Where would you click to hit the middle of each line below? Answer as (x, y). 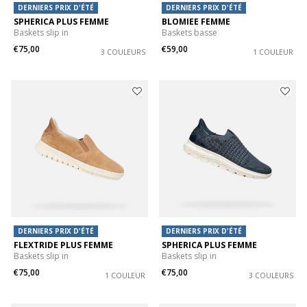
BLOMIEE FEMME (196, 22)
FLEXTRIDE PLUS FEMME (63, 245)
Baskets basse (189, 33)
